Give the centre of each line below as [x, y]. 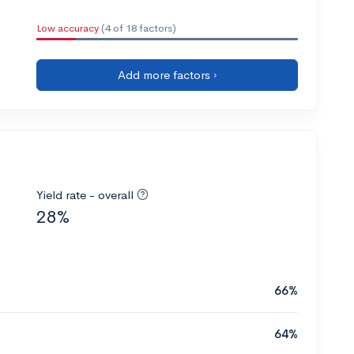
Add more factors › [167, 74]
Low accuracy [68, 28]
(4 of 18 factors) [137, 28]
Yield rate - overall [85, 194]
